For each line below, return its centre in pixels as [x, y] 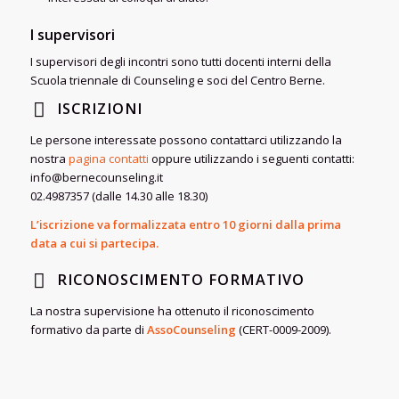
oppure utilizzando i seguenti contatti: [251, 158]
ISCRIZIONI [99, 108]
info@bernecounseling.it [96, 177]
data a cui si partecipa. [94, 243]
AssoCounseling [191, 329]
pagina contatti [108, 158]
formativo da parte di [88, 329]
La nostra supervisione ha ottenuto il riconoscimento [172, 310]
